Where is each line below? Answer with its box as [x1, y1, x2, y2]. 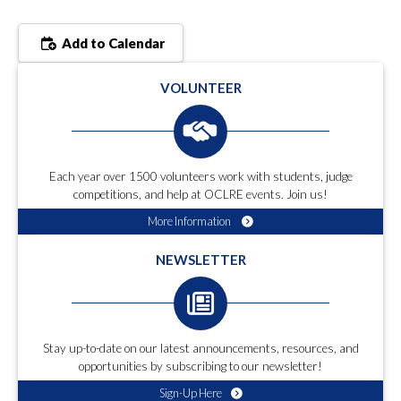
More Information [148, 214, 233, 229]
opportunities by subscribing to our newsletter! [79, 359, 322, 374]
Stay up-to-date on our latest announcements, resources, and [42, 341, 359, 356]
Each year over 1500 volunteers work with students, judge [48, 169, 353, 184]
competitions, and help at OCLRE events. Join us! [73, 187, 328, 202]
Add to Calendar [59, 35, 165, 52]
